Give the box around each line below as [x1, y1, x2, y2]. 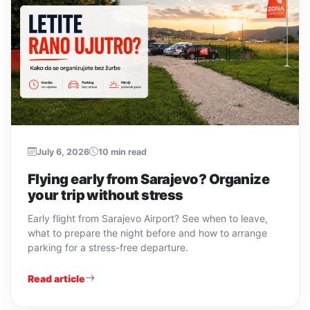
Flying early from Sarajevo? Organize [28, 170, 270, 188]
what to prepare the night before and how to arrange [28, 226, 267, 239]
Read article [28, 272, 85, 284]
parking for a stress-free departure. [28, 241, 188, 253]
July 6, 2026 [37, 146, 89, 157]
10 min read [98, 146, 147, 157]
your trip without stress [28, 186, 183, 203]
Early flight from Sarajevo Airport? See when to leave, [28, 212, 268, 224]
